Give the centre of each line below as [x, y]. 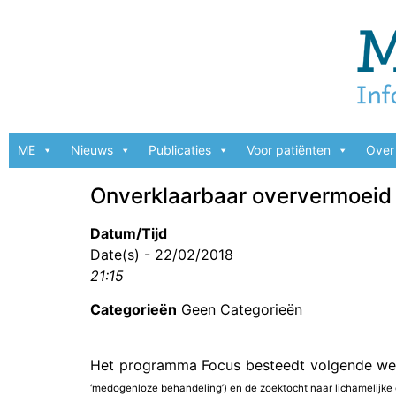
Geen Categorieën [240, 310]
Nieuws [92, 150]
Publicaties [180, 150]
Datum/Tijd [129, 233]
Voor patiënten [289, 150]
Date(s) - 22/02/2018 [162, 255]
